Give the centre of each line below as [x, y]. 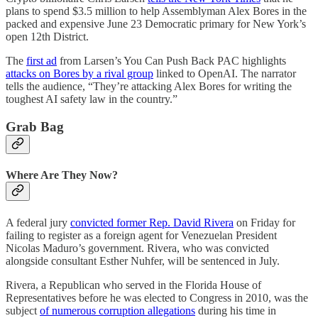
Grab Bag [35, 127]
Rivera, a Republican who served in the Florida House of [133, 285]
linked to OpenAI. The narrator [225, 74]
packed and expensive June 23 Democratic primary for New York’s [156, 24]
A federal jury [38, 222]
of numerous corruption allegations [117, 310]
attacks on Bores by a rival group [79, 74]
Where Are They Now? [62, 175]
